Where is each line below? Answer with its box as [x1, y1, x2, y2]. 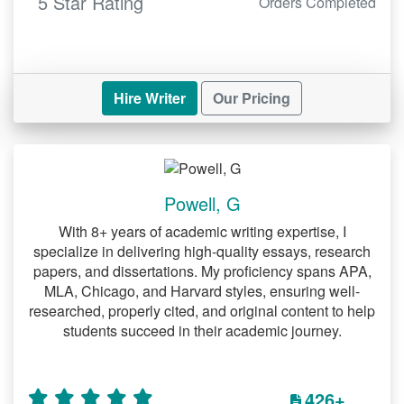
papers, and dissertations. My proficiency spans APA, [32, 260, 372, 281]
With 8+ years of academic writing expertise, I [58, 220, 346, 242]
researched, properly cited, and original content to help [29, 299, 375, 321]
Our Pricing [213, 87, 290, 108]
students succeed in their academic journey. [62, 319, 342, 341]
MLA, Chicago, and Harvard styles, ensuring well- [44, 280, 360, 301]
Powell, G [163, 189, 241, 216]
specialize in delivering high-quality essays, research [33, 240, 371, 262]
